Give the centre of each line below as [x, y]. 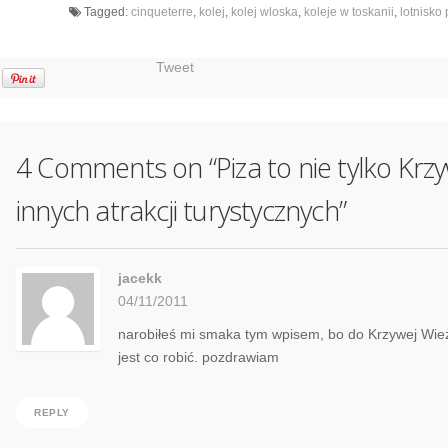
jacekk [140, 279]
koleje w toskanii [349, 12]
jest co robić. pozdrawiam [198, 358]
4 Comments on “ [116, 168]
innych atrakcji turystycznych [177, 211]
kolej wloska [264, 12]
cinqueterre [162, 12]
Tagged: [106, 12]
